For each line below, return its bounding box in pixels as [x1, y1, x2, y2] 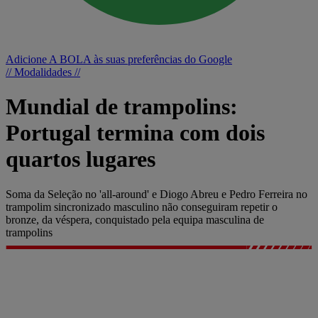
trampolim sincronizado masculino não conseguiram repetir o [6, 200, 278, 213]
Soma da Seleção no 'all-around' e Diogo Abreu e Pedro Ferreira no [6, 187, 307, 200]
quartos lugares [6, 146, 155, 172]
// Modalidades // [6, 66, 80, 78]
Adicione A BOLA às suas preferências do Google [6, 53, 232, 65]
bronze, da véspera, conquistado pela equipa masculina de [6, 213, 264, 226]
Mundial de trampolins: [6, 94, 238, 120]
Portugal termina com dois [6, 120, 265, 146]
